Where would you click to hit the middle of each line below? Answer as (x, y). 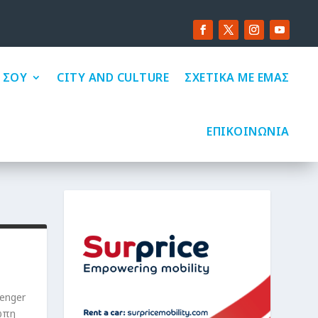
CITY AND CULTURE (113, 78)
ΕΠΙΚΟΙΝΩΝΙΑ (248, 132)
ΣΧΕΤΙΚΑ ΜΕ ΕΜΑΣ (237, 78)
